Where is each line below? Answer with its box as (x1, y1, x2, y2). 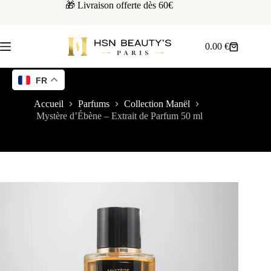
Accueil (34, 99, 64, 109)
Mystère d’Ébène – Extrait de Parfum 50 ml (36, 110, 203, 121)
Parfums (78, 99, 110, 109)
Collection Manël (124, 99, 191, 109)
